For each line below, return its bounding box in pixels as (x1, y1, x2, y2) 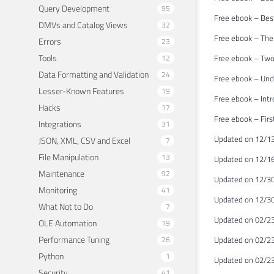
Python (39, 249, 64, 262)
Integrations (39, 117, 81, 130)
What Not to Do (39, 199, 93, 213)
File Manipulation (39, 150, 98, 163)
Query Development (39, 1, 109, 15)
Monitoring (39, 183, 77, 196)
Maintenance (39, 166, 84, 180)
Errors (39, 34, 61, 48)
